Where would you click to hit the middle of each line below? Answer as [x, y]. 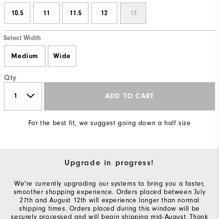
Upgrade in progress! [109, 163]
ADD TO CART [130, 96]
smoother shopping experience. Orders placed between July [109, 192]
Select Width [22, 38]
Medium [25, 56]
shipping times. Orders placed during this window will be [109, 208]
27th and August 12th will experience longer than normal [109, 200]
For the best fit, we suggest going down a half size [109, 123]
